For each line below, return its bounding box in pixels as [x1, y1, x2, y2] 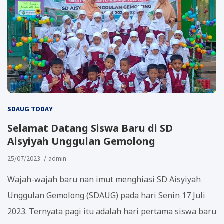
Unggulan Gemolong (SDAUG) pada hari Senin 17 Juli [7, 189, 205, 201]
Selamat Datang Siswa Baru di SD [7, 121, 173, 135]
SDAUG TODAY [7, 104, 53, 113]
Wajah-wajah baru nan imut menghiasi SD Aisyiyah [7, 173, 201, 185]
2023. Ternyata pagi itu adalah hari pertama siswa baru [7, 205, 216, 217]
